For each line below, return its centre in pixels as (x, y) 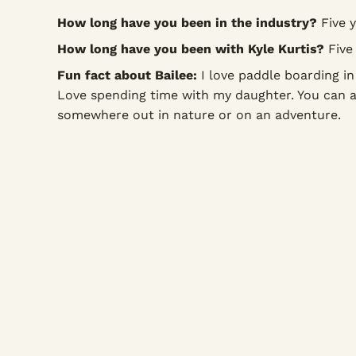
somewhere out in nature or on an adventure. (199, 115)
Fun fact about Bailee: (127, 75)
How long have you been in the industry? (187, 23)
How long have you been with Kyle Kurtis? (191, 49)
